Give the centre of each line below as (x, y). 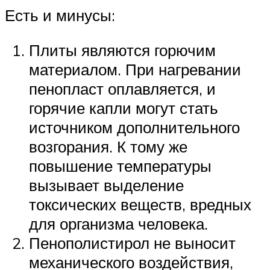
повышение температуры (120, 165)
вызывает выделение (106, 185)
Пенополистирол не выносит (132, 243)
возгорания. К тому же (108, 146)
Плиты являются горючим (122, 50)
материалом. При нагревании (135, 69)
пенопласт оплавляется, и (122, 88)
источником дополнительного (134, 127)
